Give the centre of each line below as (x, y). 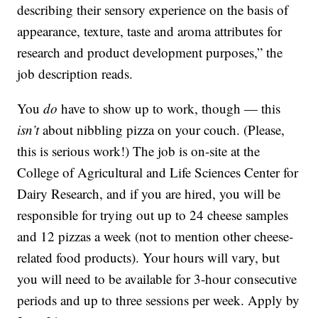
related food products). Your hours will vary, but (149, 258)
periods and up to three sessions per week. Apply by (159, 300)
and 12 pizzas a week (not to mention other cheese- (155, 236)
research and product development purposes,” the (150, 53)
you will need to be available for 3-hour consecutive (157, 279)
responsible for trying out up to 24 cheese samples (153, 215)
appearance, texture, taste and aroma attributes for (150, 31)
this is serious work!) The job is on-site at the (139, 151)
